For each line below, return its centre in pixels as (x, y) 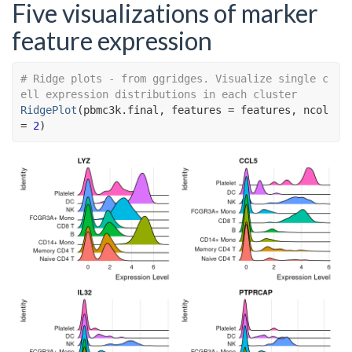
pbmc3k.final (121, 110)
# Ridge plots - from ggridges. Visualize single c (174, 79)
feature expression (112, 40)
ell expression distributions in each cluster (159, 94)
